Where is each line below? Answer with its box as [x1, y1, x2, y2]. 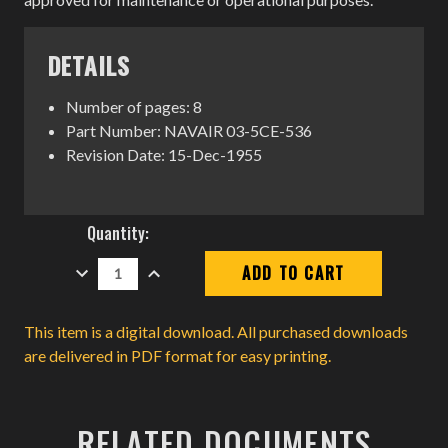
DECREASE [69, 253, 143, 278]
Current [65, 214, 118, 239]
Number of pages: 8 [66, 96, 203, 116]
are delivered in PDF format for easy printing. [24, 345, 331, 365]
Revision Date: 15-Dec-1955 [66, 144, 263, 164]
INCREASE [141, 253, 212, 278]
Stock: [65, 238, 110, 263]
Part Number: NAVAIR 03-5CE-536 [66, 120, 313, 140]
